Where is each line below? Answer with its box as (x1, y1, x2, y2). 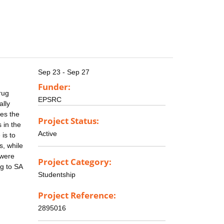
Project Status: (38, 115, 99, 127)
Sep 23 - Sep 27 (38, 68, 89, 76)
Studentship (38, 170, 75, 179)
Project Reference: (38, 189, 116, 201)
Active (38, 129, 57, 138)
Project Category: (38, 156, 111, 168)
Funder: (38, 81, 70, 93)
